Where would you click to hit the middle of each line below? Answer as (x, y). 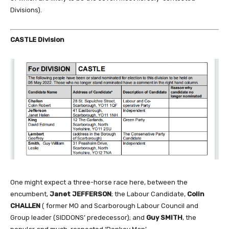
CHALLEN (25, 206)
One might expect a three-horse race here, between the (99, 182)
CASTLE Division (37, 39)
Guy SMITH (164, 218)
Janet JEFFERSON (81, 194)
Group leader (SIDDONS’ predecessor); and (78, 218)
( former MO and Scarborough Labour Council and (119, 206)
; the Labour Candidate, (149, 194)
